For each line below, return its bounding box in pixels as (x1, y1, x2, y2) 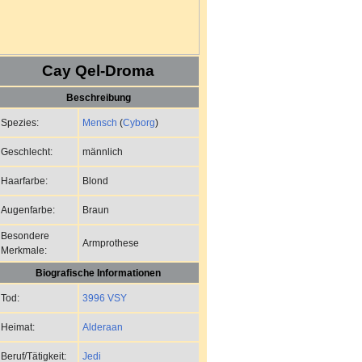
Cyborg (123, 116, 155, 128)
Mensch (82, 116, 117, 128)
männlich (82, 145, 123, 157)
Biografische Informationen (36, 267, 161, 278)
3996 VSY (82, 292, 127, 303)
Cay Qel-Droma (42, 61, 154, 79)
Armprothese (82, 237, 139, 248)
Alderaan (82, 321, 123, 332)
